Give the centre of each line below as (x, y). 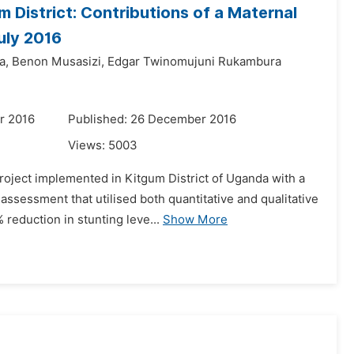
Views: (88, 145)
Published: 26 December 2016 (152, 119)
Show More (195, 220)
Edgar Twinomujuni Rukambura (194, 62)
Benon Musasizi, (58, 62)
